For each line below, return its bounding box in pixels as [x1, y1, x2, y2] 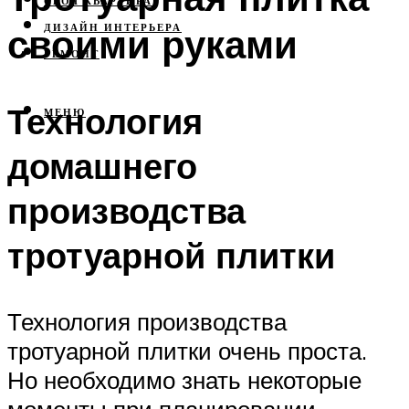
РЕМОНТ [44, 48, 100, 60]
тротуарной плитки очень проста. [7, 336, 367, 366]
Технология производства [7, 307, 287, 337]
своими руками [7, 19, 298, 68]
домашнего [7, 143, 197, 189]
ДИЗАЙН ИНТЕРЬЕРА [44, 22, 182, 34]
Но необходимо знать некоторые [7, 365, 362, 395]
